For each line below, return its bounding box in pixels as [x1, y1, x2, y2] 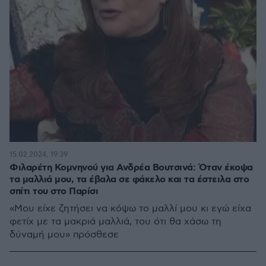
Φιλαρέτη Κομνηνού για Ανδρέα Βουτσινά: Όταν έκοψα [9, 161, 253, 174]
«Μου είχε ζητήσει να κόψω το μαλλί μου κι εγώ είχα [9, 203, 251, 214]
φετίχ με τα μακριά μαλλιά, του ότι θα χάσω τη [9, 216, 221, 227]
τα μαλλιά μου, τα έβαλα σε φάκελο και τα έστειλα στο [9, 173, 249, 186]
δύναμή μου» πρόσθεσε [9, 229, 119, 240]
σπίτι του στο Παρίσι [9, 185, 98, 198]
